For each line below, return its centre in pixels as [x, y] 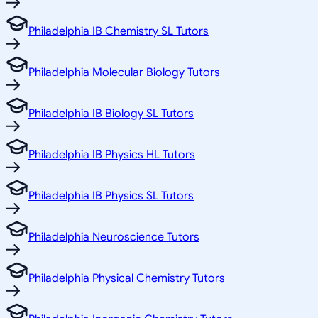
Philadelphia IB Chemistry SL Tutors [119, 31]
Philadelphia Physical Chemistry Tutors [127, 278]
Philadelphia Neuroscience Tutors [114, 237]
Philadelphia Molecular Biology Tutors [124, 72]
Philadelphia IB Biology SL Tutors [111, 113]
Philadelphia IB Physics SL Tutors [111, 196]
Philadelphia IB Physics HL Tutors [112, 154]
